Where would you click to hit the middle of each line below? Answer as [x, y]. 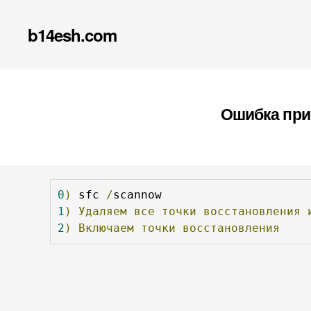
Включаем [106, 228]
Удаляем [103, 211]
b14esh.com [73, 35]
